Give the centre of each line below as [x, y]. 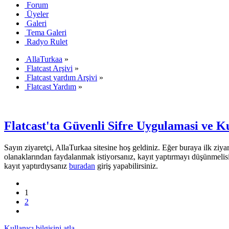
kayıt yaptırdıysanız [37, 166]
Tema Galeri [47, 32]
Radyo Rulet [47, 41]
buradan [82, 166]
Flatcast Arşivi [50, 68]
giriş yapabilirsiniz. [127, 166]
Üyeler [38, 14]
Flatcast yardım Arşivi [62, 77]
